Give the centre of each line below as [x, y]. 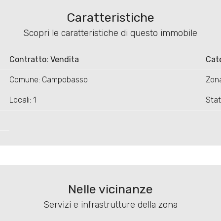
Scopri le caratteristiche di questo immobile [110, 33]
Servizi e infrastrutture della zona [110, 205]
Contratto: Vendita [44, 60]
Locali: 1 [22, 100]
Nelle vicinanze [110, 189]
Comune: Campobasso [48, 80]
